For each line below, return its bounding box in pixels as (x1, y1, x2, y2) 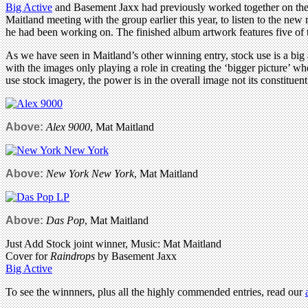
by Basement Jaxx (95, 250, 177, 262)
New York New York (46, 167, 134, 179)
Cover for (5, 250, 50, 262)
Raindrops (50, 250, 95, 262)
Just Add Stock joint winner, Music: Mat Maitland (5, 237, 221, 250)
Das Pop (46, 214, 85, 226)
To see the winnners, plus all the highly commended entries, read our (5, 285, 305, 298)
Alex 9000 (46, 120, 90, 133)
